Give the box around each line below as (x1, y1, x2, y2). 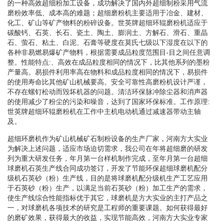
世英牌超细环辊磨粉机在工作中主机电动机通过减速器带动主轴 (7, 107, 201, 115)
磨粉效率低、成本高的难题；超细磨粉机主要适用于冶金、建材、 (7, 8, 208, 17)
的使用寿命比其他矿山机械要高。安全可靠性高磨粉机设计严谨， (7, 77, 208, 86)
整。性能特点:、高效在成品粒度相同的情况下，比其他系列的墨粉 (7, 58, 210, 66)
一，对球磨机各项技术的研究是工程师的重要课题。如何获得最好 (7, 203, 208, 212)
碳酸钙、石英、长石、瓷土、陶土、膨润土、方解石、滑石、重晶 (7, 28, 208, 37)
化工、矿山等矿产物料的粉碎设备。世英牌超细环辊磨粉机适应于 (7, 18, 208, 27)
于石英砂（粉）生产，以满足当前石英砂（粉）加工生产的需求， (7, 184, 208, 192)
